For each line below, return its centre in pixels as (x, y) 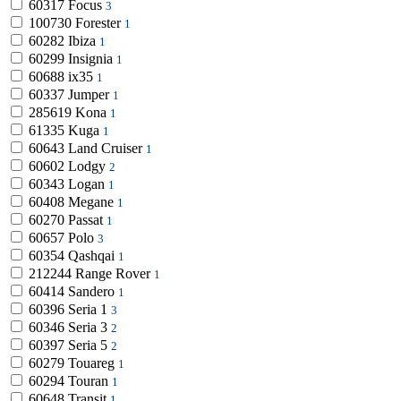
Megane (93, 202)
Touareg (93, 363)
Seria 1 (90, 310)
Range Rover (115, 274)
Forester (100, 23)
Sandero (93, 292)
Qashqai (93, 256)
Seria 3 (90, 328)
